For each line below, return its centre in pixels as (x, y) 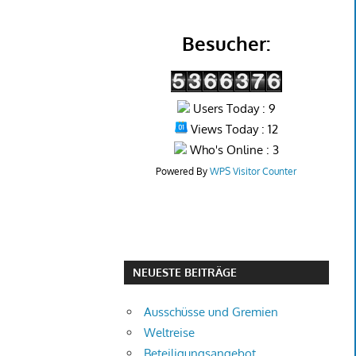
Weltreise (170, 333)
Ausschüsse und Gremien (211, 312)
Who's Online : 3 (232, 149)
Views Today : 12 (232, 129)
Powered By (183, 171)
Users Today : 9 (232, 108)
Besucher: (226, 43)
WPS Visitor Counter (253, 171)
